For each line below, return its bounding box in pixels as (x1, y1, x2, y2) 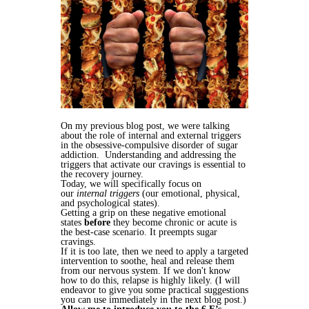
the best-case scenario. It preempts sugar (61, 226, 217, 237)
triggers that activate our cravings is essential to (61, 159, 246, 170)
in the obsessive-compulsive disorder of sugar (61, 139, 238, 150)
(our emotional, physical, (139, 188, 240, 199)
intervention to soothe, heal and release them (61, 255, 235, 266)
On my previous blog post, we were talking (61, 120, 230, 131)
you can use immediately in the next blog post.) (61, 294, 246, 305)
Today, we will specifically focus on (61, 178, 201, 189)
